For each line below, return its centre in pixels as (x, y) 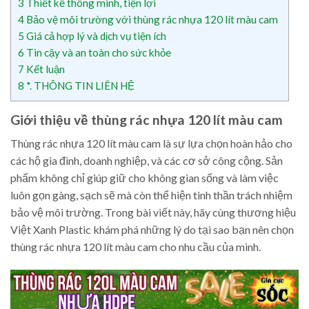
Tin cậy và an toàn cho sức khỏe (98, 52)
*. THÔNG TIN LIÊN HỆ (79, 85)
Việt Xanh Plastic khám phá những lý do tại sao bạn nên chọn (152, 230)
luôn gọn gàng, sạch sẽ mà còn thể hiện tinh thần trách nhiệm (151, 195)
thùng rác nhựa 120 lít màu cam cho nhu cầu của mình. (136, 247)
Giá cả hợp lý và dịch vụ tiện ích (95, 36)
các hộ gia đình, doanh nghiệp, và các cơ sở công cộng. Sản (147, 161)
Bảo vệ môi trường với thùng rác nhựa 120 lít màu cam (151, 19)
